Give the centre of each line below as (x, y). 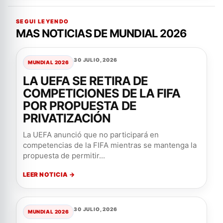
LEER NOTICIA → (49, 174)
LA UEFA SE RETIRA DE (85, 81)
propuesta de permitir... (64, 156)
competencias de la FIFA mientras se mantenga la (110, 145)
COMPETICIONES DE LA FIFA (102, 93)
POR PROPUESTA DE (80, 106)
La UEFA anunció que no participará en (91, 135)
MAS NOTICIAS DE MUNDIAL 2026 (102, 33)
